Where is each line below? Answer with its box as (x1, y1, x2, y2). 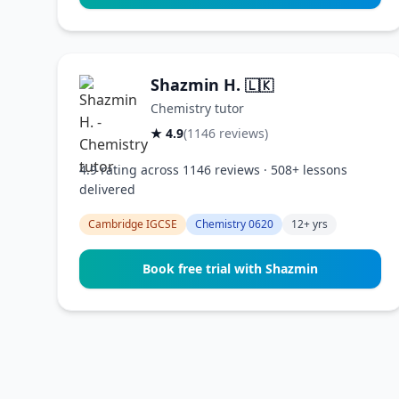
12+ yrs (291, 216, 328, 232)
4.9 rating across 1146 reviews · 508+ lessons (79, 161, 347, 178)
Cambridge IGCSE (88, 216, 177, 232)
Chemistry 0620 (195, 216, 273, 232)
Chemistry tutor (151, 100, 244, 117)
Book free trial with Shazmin (142, 260, 319, 277)
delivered (79, 181, 135, 198)
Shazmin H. (151, 74, 245, 95)
